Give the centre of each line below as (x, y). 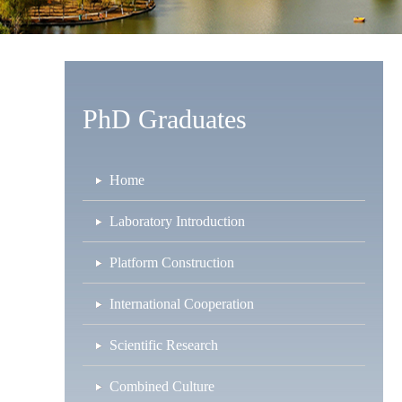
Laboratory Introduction (177, 221)
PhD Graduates (165, 119)
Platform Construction (172, 262)
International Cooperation (182, 304)
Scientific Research (164, 345)
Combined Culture (162, 386)
